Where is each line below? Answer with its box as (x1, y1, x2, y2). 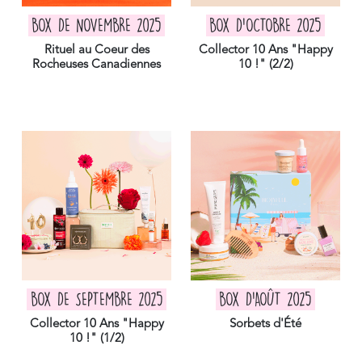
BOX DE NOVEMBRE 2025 (32, 18, 162, 33)
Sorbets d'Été (229, 318, 301, 330)
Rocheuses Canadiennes (32, 58, 161, 71)
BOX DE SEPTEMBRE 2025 (30, 292, 163, 307)
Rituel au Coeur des (44, 44, 149, 57)
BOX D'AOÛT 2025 (219, 292, 312, 307)
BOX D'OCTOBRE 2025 (209, 18, 322, 33)
